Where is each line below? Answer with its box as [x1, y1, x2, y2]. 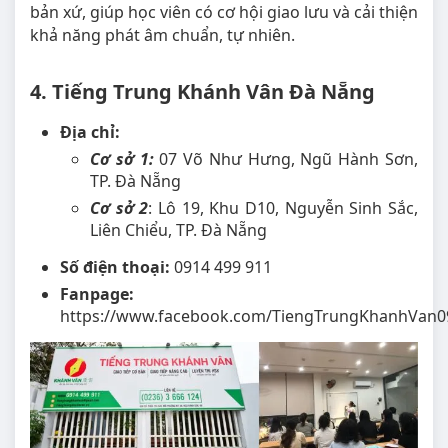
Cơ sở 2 [90, 196, 149, 219]
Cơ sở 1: [90, 147, 154, 170]
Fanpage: [60, 282, 134, 305]
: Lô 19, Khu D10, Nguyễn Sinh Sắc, [148, 196, 419, 219]
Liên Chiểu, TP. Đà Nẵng [90, 218, 267, 241]
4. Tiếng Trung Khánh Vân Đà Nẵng [30, 77, 375, 105]
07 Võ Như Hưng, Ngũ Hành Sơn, [153, 147, 419, 170]
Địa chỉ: [60, 120, 120, 143]
